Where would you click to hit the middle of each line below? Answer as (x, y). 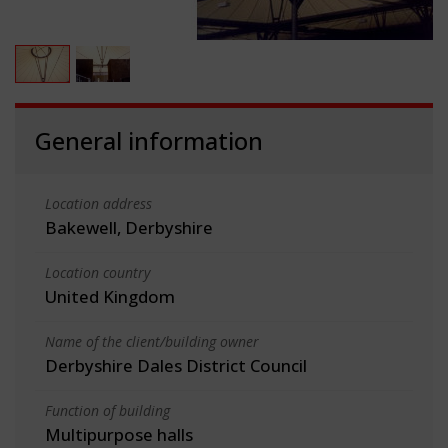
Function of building (107, 410)
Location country (97, 272)
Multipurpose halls (119, 434)
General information (149, 140)
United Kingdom (110, 296)
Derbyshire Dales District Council (176, 365)
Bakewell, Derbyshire (129, 227)
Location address (98, 203)
